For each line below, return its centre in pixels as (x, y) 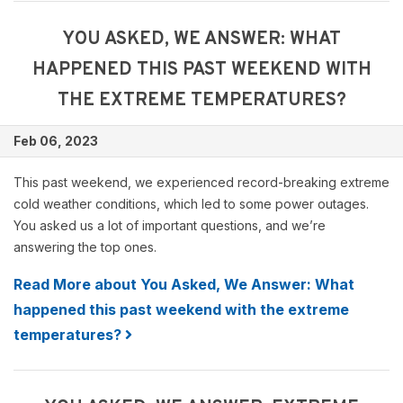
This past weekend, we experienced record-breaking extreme (201, 182)
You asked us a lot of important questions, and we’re (170, 225)
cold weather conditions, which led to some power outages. (191, 204)
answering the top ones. (85, 247)
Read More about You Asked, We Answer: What (184, 284)
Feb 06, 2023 (56, 141)
